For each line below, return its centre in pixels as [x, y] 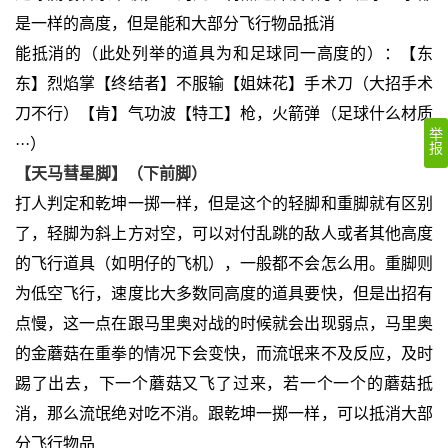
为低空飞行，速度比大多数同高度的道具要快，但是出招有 [224, 293]
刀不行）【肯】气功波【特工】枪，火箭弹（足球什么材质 [224, 113]
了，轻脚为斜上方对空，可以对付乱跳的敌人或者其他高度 [224, 233]
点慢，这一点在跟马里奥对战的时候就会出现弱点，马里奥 [224, 323]
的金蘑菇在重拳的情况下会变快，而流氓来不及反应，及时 [224, 353]
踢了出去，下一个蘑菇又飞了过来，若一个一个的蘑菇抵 [224, 383]
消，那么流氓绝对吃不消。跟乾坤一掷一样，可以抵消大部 [224, 413]
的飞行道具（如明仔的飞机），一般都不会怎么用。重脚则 [224, 263]
